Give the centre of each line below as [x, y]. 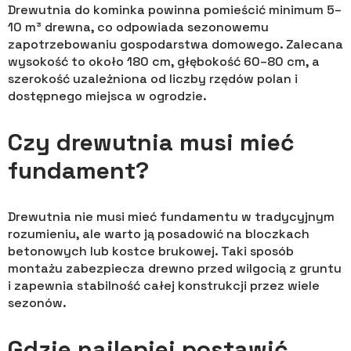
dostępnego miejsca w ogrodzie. [107, 96]
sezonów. [37, 302]
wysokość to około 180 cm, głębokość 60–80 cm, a [164, 61]
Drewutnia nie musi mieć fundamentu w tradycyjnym [171, 216]
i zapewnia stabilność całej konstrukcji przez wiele [164, 285]
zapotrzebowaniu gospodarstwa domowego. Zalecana [175, 44]
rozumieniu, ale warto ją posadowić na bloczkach [159, 233]
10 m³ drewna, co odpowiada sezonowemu [138, 27]
